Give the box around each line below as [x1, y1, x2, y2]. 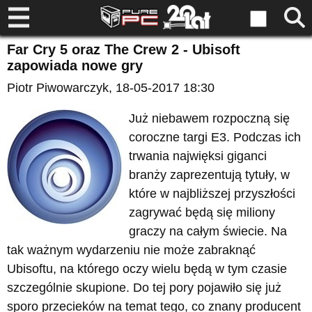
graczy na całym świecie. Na [129, 224, 287, 238]
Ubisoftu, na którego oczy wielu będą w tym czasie [7, 262, 287, 276]
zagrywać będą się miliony [129, 205, 275, 219]
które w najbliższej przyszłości [129, 187, 295, 201]
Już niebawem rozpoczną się [129, 111, 290, 125]
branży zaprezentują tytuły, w [129, 168, 290, 182]
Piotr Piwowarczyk [7, 81, 109, 95]
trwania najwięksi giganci [129, 149, 267, 163]
